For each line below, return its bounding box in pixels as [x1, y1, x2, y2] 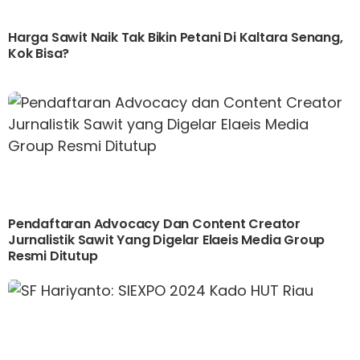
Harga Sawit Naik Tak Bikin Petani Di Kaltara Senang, [8, 28, 343, 47]
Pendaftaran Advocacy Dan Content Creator [8, 215, 301, 234]
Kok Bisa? [8, 44, 70, 63]
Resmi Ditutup [8, 247, 98, 266]
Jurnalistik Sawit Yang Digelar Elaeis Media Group [8, 231, 325, 250]
